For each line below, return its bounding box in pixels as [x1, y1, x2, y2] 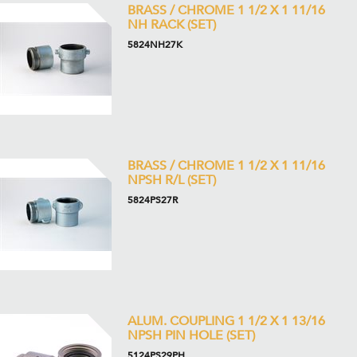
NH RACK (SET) [127, 16, 216, 33]
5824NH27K [127, 38, 182, 51]
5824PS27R [127, 194, 178, 206]
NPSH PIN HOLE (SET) [127, 327, 255, 344]
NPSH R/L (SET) [127, 171, 216, 189]
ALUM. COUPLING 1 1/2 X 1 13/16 [127, 312, 325, 330]
